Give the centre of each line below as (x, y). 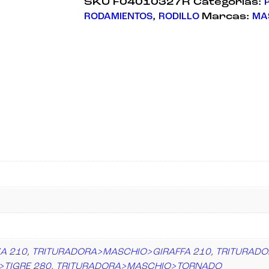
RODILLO (179, 17)
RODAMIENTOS (118, 17)
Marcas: (227, 17)
